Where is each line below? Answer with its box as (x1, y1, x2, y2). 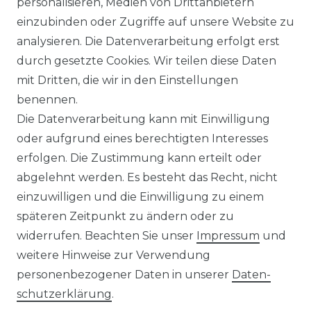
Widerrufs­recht (134, 191, 221, 205)
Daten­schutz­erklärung (132, 105, 262, 119)
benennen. (17, 93, 78, 106)
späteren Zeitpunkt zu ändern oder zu (17, 210, 234, 223)
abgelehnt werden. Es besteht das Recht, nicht (17, 171, 278, 184)
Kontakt (219, 277, 264, 291)
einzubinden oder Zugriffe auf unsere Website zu (17, 15, 294, 28)
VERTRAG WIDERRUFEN (45, 278, 187, 292)
